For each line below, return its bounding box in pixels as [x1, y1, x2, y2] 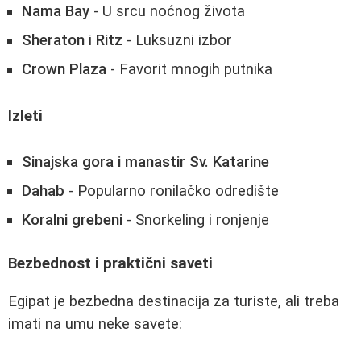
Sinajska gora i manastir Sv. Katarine [22, 152, 269, 171]
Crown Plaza [22, 60, 106, 79]
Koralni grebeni [22, 210, 122, 229]
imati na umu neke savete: [8, 314, 182, 333]
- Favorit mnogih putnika [106, 60, 272, 79]
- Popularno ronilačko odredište [64, 181, 279, 200]
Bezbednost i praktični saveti [8, 255, 213, 273]
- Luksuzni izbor [122, 31, 232, 50]
